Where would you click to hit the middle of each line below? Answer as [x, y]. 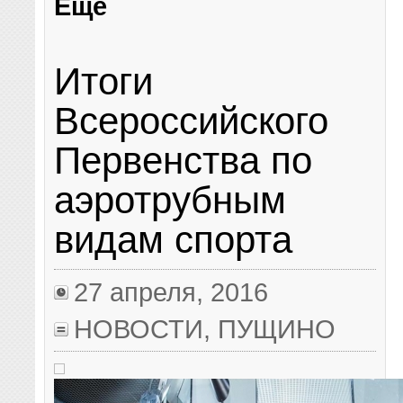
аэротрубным [170, 200]
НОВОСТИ [139, 329]
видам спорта [174, 239]
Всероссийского [192, 121]
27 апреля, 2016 [171, 292]
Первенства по [184, 160]
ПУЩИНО [277, 329]
